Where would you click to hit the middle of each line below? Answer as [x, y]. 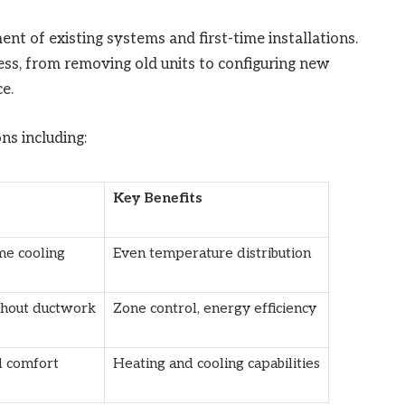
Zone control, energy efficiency [214, 308]
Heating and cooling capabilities [216, 363]
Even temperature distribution [212, 253]
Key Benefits [157, 198]
